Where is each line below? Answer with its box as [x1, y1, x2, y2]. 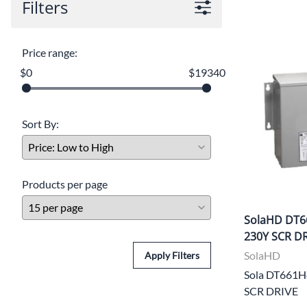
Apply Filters [145, 249, 199, 261]
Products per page [22, 177, 108, 191]
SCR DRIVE [244, 284, 298, 297]
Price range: [22, 45, 77, 59]
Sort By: [22, 116, 59, 130]
